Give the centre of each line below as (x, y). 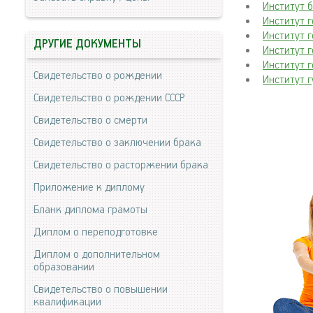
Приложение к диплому (89, 188)
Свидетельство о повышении (101, 290)
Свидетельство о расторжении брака (121, 165)
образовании (64, 267)
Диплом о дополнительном (97, 255)
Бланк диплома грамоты (90, 210)
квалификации (67, 302)
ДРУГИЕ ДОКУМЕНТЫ (87, 44)
